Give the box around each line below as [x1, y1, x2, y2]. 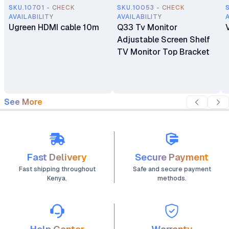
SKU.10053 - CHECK [117, 4, 186, 12]
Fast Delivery [27, 151, 87, 164]
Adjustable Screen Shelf [117, 34, 210, 45]
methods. [157, 174, 187, 182]
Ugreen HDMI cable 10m [9, 22, 99, 33]
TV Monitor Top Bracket [117, 47, 210, 57]
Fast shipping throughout [18, 165, 96, 173]
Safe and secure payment [132, 165, 211, 173]
